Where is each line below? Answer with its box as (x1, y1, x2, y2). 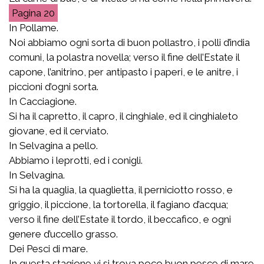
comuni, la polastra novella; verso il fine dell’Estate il (9, 51, 239, 63)
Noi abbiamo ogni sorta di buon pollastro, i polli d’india (9, 36, 250, 48)
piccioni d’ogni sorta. (9, 80, 98, 93)
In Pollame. (9, 21, 58, 34)
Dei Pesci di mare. (9, 242, 88, 255)
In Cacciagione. (9, 95, 77, 107)
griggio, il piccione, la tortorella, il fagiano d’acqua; (9, 198, 228, 210)
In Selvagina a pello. (9, 139, 98, 151)
